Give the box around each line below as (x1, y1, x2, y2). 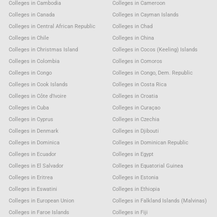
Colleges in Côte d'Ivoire (8, 93, 66, 99)
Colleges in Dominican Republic (112, 139, 189, 146)
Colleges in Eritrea (8, 174, 53, 181)
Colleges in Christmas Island (8, 46, 78, 53)
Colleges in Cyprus (8, 116, 53, 123)
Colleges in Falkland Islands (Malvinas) (112, 197, 207, 204)
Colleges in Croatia (112, 93, 158, 99)
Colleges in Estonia (112, 174, 159, 181)
